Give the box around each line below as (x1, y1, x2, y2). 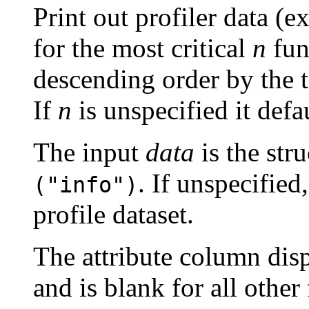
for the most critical (33, 33, 252, 63)
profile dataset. (33, 199, 194, 230)
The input (33, 137, 146, 168)
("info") (33, 172, 138, 198)
